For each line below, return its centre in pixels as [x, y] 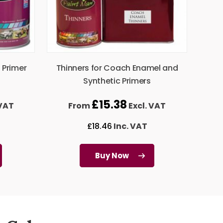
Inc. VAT [129, 126]
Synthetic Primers [117, 81]
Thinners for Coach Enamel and [117, 68]
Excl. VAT [146, 106]
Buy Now [112, 156]
